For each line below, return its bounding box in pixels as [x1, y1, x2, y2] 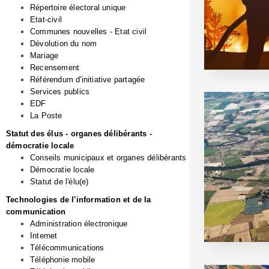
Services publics [30, 87, 90, 96]
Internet [30, 231, 58, 240]
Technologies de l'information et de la [6, 195, 151, 204]
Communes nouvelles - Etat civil [30, 27, 147, 36]
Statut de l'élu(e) [30, 177, 89, 186]
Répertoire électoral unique [30, 3, 126, 12]
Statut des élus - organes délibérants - [6, 129, 152, 138]
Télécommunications [30, 243, 104, 252]
